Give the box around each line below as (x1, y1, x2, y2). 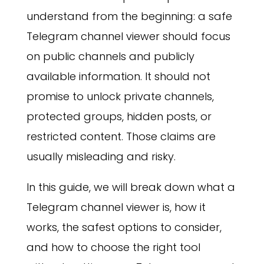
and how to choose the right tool (26, 240, 200, 255)
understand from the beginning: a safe (26, 9, 232, 24)
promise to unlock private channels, (26, 89, 214, 104)
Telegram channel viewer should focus (26, 29, 230, 44)
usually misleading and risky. (26, 149, 176, 164)
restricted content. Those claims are (26, 129, 216, 144)
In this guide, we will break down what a (26, 180, 235, 195)
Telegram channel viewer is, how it (26, 200, 206, 215)
